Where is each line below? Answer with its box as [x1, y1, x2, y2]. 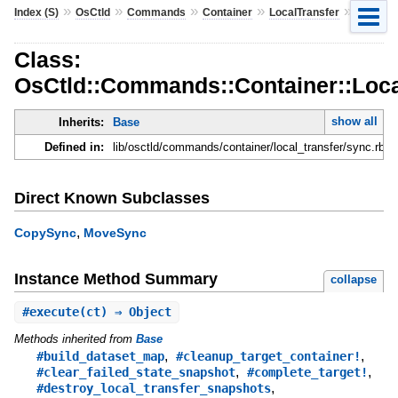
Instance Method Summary [13, 270, 218, 289]
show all [330, 115, 378, 129]
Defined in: [44, 140, 104, 155]
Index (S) [13, 5, 59, 19]
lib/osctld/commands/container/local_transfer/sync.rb [112, 140, 385, 155]
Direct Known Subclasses [13, 188, 210, 207]
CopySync [13, 226, 76, 241]
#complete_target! [246, 365, 368, 380]
